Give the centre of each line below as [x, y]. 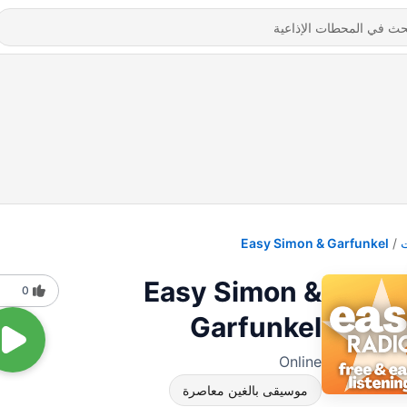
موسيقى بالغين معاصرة [245, 390]
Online [300, 362]
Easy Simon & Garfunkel [315, 243]
